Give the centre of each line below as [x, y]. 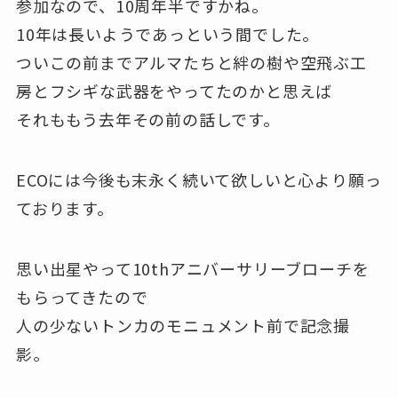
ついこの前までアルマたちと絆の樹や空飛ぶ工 [191, 62]
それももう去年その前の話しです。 [147, 119]
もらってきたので [82, 296]
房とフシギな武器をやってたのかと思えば [174, 91]
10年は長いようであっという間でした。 [167, 34]
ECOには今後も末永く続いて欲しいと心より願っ [199, 179]
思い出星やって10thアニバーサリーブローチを [192, 268]
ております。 [64, 207]
